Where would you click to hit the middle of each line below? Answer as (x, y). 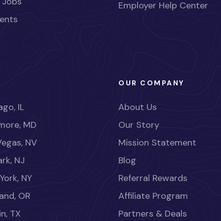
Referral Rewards (153, 178)
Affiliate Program (153, 196)
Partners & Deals (153, 214)
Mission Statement (157, 143)
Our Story (139, 125)
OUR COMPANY (151, 83)
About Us (138, 107)
